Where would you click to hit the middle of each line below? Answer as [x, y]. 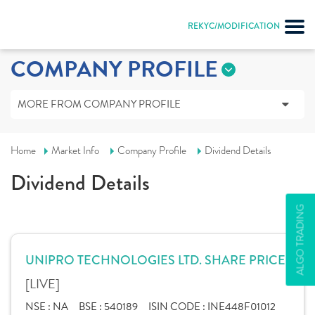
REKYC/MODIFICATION [234, 26]
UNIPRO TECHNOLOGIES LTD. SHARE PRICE [155, 260]
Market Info [75, 150]
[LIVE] [43, 284]
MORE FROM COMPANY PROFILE [99, 104]
